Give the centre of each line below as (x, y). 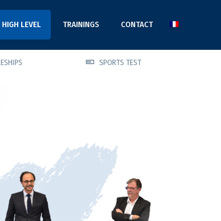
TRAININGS (81, 24)
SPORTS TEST (120, 62)
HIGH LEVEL (21, 24)
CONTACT (137, 24)
